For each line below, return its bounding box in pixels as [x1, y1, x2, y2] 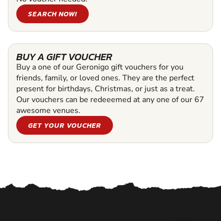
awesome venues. [16, 105, 80, 116]
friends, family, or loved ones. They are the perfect [16, 73, 194, 84]
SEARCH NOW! [28, 8, 77, 20]
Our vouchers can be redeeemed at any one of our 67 [16, 94, 204, 106]
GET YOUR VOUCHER [28, 120, 101, 131]
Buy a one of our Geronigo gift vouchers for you [16, 62, 184, 73]
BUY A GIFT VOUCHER [16, 49, 112, 65]
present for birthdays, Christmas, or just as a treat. [16, 83, 195, 95]
